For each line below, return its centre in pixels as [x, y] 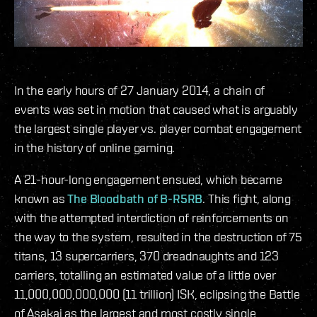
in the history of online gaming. [95, 147]
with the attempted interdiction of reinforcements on [151, 217]
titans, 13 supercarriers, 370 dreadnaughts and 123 [147, 255]
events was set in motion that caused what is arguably [156, 109]
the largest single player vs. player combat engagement [158, 128]
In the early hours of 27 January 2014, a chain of [140, 90]
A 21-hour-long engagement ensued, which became [148, 179]
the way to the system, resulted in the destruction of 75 [158, 236]
